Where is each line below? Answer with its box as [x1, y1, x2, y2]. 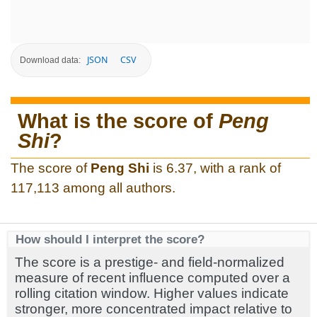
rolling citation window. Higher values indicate [15, 285, 289, 301]
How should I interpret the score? [16, 231, 204, 246]
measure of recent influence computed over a [15, 270, 290, 285]
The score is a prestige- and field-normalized [15, 254, 284, 270]
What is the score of [18, 109, 219, 132]
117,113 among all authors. [11, 180, 175, 195]
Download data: [20, 54, 81, 65]
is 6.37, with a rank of [149, 160, 281, 175]
